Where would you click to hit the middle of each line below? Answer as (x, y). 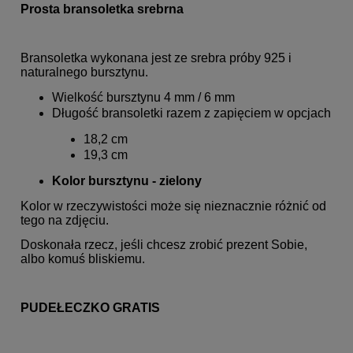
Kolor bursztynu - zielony (127, 180)
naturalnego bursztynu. (84, 72)
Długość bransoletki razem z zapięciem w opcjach (191, 113)
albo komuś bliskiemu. (83, 258)
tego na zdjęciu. (65, 220)
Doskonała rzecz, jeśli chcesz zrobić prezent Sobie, (164, 244)
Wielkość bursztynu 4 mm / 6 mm (143, 97)
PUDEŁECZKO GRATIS (90, 307)
